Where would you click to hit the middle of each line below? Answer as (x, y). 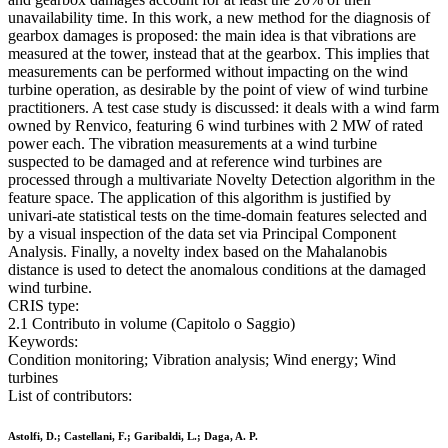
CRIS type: (43, 306)
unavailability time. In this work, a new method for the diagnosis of (219, 18)
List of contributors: (70, 396)
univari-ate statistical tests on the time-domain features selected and (217, 216)
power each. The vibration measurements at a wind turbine (192, 144)
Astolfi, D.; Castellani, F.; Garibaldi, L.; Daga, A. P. (133, 436)
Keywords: (43, 342)
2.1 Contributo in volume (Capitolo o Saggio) (151, 324)
